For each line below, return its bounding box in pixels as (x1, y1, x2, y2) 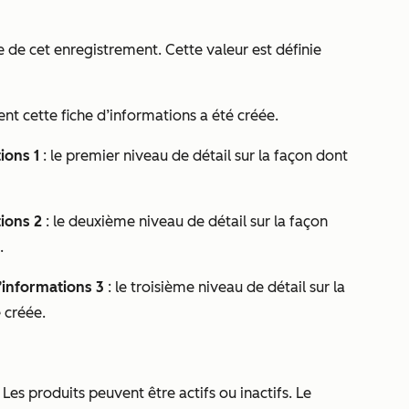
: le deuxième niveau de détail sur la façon (42, 213, 328, 230)
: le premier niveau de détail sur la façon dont (39, 147, 348, 164)
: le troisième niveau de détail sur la (104, 278, 345, 296)
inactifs (240, 384, 288, 402)
